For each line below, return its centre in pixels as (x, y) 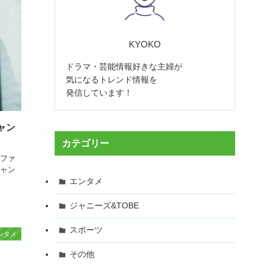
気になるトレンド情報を (112, 79)
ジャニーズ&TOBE (104, 206)
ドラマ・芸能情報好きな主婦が (124, 66)
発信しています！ (99, 92)
